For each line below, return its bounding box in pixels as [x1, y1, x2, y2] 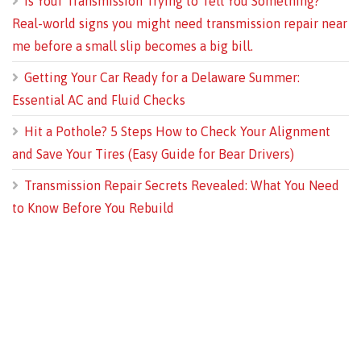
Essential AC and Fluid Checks [12, 93, 185, 108]
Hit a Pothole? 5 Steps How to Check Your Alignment [24, 124, 330, 139]
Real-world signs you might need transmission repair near [12, 16, 347, 31]
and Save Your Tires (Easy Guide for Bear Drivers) [12, 147, 294, 162]
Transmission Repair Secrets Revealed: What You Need [24, 178, 339, 193]
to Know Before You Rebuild [12, 201, 174, 216]
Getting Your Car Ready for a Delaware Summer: [24, 70, 300, 85]
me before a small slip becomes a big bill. [12, 39, 253, 54]
